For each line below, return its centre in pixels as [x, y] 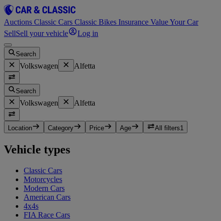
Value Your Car [174, 22]
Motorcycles [43, 179]
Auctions [19, 22]
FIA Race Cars [47, 215]
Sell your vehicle [42, 34]
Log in [88, 34]
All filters [167, 128]
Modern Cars [44, 188]
